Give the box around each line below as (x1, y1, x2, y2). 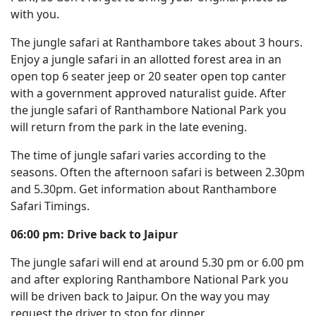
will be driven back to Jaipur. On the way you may (11, 288, 269, 304)
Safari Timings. (11, 198, 90, 214)
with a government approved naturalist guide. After (11, 85, 286, 101)
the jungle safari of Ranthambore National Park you (11, 102, 286, 118)
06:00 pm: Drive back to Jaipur (11, 226, 178, 242)
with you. (11, 6, 59, 22)
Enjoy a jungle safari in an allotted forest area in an (11, 51, 281, 67)
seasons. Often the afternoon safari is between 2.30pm (11, 164, 305, 180)
